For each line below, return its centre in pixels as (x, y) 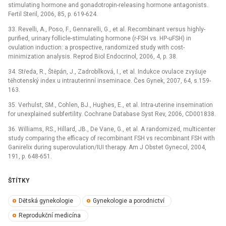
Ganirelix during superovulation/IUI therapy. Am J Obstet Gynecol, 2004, (107, 147)
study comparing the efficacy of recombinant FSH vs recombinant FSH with (111, 138)
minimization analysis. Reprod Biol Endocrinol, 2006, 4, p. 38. (93, 56)
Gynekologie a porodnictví (128, 201)
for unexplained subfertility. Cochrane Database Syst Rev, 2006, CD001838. (112, 114)
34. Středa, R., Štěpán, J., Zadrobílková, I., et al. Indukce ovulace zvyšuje (107, 71)
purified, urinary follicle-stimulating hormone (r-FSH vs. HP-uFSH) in (100, 38)
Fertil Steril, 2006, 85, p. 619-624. (53, 14)
